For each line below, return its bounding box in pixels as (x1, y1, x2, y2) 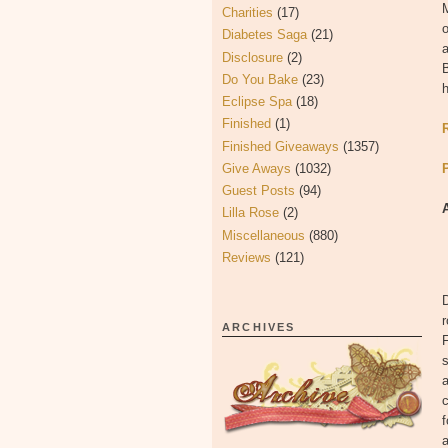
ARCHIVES (222, 321, 296, 333)
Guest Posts (222, 183, 295, 198)
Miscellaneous (222, 227, 305, 243)
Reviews (222, 249, 271, 265)
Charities (222, 5, 273, 20)
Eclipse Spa (222, 94, 292, 109)
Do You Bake (222, 71, 298, 87)
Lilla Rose (222, 205, 279, 221)
